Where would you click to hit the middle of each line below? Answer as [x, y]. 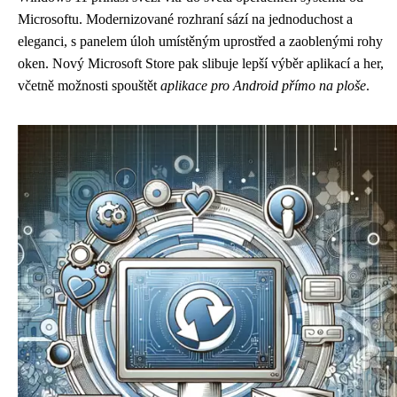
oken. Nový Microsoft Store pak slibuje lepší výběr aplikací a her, [201, 63]
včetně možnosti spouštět [89, 86]
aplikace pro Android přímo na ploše [263, 86]
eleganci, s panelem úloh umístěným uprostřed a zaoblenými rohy [200, 41]
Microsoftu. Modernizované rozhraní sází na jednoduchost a [185, 19]
